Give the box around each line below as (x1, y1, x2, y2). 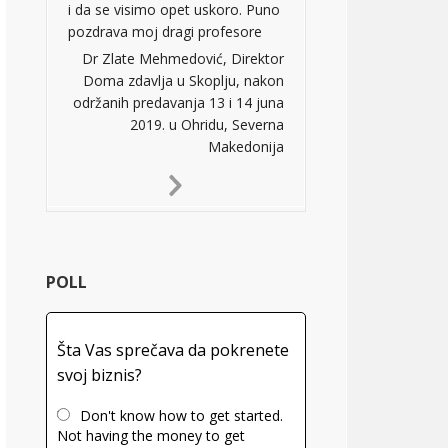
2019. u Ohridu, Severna (130, 115, 284, 134)
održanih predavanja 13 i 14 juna (73, 93, 284, 112)
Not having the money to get (57, 426, 245, 445)
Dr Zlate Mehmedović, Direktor (82, 49, 284, 68)
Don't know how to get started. (80, 406, 283, 425)
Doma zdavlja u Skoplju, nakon (83, 71, 284, 90)
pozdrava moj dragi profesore (68, 22, 262, 41)
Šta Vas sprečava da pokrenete (57, 339, 289, 361)
